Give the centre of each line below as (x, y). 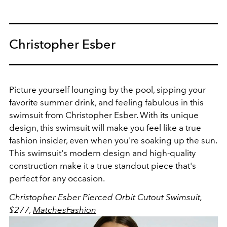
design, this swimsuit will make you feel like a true (105, 128)
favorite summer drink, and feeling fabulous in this (106, 103)
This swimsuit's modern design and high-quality (102, 153)
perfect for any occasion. (57, 179)
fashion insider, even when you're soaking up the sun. (113, 141)
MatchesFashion (65, 210)
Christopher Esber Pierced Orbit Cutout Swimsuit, (105, 197)
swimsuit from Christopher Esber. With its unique (104, 115)
